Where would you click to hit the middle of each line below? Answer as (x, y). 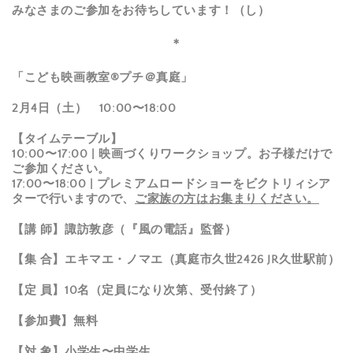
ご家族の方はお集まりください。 (227, 199)
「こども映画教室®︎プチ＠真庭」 (103, 77)
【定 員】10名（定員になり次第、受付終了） (137, 291)
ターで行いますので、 (73, 199)
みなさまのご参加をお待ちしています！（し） (141, 10)
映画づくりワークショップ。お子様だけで (216, 154)
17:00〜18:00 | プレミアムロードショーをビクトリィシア (171, 184)
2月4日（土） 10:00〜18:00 (94, 108)
